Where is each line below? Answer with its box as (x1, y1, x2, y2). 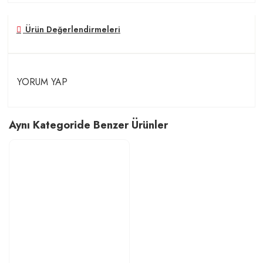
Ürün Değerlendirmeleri (23, 23, 120, 36)
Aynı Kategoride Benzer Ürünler (9, 117, 168, 133)
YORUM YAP (17, 75, 68, 89)
